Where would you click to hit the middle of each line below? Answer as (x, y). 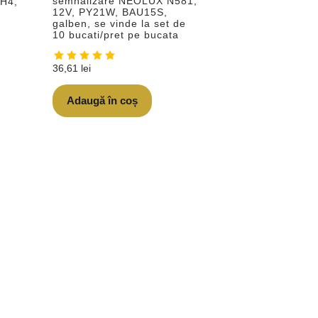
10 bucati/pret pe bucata (116, 35)
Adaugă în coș (103, 101)
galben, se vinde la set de (120, 24)
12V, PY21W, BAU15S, (110, 12)
